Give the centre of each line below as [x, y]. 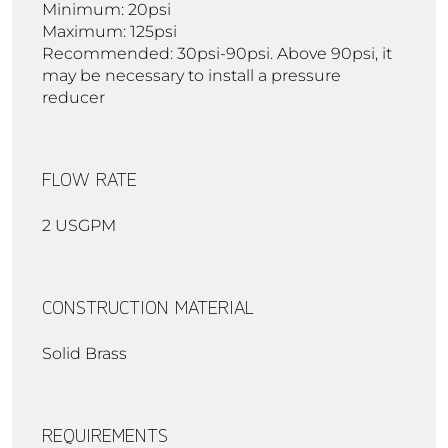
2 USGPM [79, 225]
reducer [73, 97]
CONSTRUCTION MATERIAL [148, 306]
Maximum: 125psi [109, 31]
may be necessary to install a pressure [191, 75]
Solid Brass [84, 353]
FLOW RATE [89, 178]
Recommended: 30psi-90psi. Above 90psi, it [217, 53]
